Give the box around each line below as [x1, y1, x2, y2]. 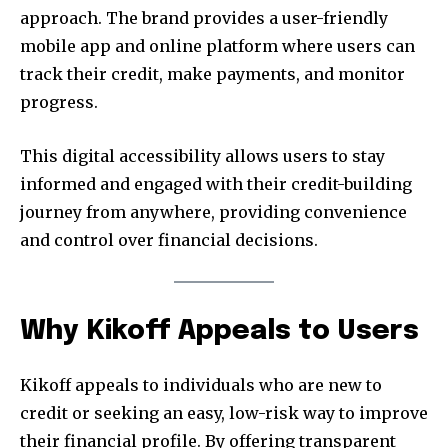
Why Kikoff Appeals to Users [20, 317, 419, 345]
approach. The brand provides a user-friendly [20, 8, 388, 29]
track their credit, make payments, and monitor [20, 64, 405, 85]
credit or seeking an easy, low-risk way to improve [20, 402, 428, 423]
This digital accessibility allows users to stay [20, 146, 385, 167]
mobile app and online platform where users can [20, 36, 415, 57]
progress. [20, 92, 98, 113]
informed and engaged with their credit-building [20, 174, 412, 195]
